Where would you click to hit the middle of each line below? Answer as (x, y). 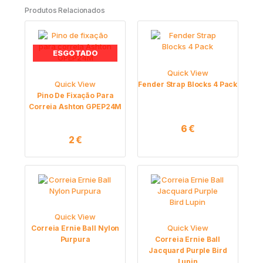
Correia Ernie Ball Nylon (75, 228)
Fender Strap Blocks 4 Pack (188, 84)
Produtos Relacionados (65, 10)
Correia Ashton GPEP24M (75, 106)
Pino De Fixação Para (75, 95)
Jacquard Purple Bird (188, 250)
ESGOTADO (75, 53)
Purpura (75, 239)
